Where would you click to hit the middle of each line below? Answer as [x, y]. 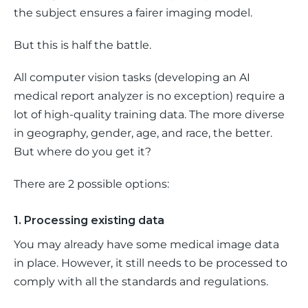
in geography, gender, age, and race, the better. [144, 133]
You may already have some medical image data [148, 244]
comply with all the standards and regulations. [141, 282]
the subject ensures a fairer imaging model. [133, 13]
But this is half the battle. [84, 45]
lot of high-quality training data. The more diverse [151, 114]
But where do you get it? [84, 152]
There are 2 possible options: [93, 184]
